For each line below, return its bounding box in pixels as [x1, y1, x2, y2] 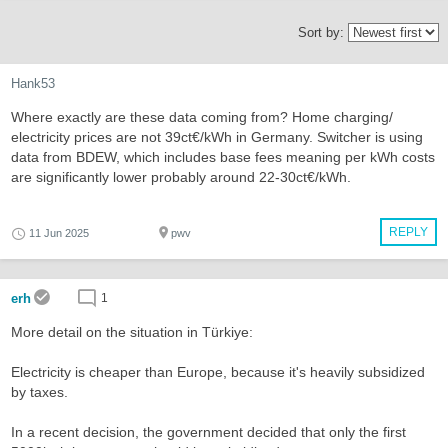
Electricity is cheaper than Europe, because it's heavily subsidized [11, 364, 425, 380]
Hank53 [11, 76, 55, 91]
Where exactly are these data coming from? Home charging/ [11, 109, 393, 125]
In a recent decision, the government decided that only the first [11, 424, 406, 440]
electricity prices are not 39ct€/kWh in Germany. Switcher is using [11, 129, 423, 145]
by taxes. [11, 384, 68, 400]
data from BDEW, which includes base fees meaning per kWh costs [11, 149, 435, 165]
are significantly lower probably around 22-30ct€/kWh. [11, 169, 351, 185]
